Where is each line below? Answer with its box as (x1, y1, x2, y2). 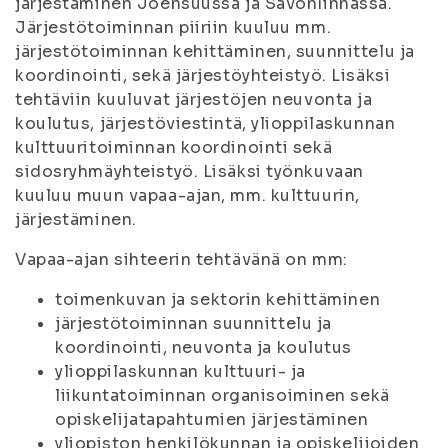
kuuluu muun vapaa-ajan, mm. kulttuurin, (15, 185, 360, 206)
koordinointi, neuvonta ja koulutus (55, 337, 353, 358)
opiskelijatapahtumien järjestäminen (55, 409, 369, 430)
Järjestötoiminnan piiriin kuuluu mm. (15, 17, 332, 38)
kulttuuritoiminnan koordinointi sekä (15, 137, 333, 158)
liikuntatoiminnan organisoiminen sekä (55, 385, 390, 406)
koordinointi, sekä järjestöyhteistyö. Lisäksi (15, 65, 391, 86)
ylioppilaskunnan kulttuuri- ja (55, 361, 306, 382)
